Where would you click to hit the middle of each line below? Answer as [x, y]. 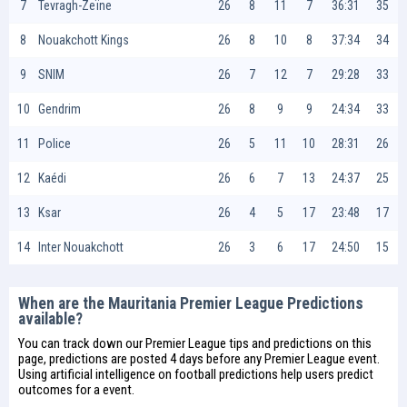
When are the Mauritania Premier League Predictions [191, 303]
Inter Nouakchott [81, 247]
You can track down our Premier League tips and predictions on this [195, 343]
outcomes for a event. [76, 390]
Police [55, 144]
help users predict [326, 374]
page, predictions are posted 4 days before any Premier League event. [199, 359]
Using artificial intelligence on [96, 374]
